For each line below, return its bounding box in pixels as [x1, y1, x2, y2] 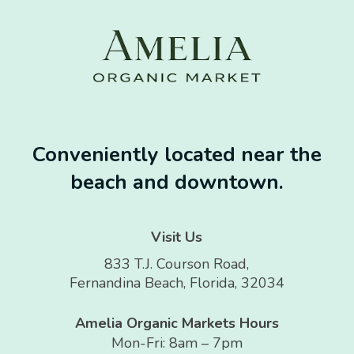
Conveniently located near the [32, 141, 322, 169]
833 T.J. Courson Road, [104, 254, 250, 274]
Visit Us [151, 228, 203, 247]
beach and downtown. [70, 168, 284, 197]
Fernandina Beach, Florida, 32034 [69, 273, 284, 293]
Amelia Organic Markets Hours [74, 314, 279, 333]
